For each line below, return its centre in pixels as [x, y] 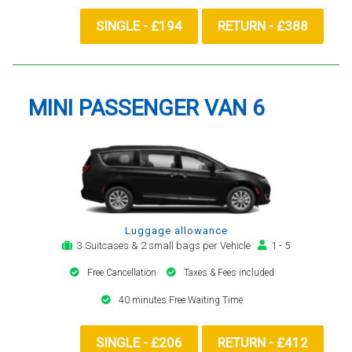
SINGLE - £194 [139, 26]
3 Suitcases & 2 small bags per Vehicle [165, 245]
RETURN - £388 [263, 26]
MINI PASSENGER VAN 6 [147, 108]
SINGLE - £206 [139, 342]
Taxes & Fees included [229, 272]
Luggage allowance [176, 230]
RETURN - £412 [263, 342]
